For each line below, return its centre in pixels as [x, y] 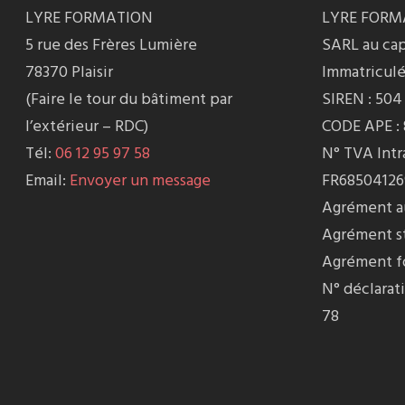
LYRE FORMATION [89, 19]
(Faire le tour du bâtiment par [129, 100]
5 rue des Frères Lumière [111, 46]
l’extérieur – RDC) [87, 127]
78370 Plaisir [69, 73]
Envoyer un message [140, 181]
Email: [47, 181]
